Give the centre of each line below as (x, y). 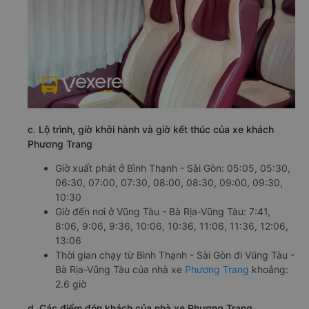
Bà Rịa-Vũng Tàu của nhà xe (120, 270)
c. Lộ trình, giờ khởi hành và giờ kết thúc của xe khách (151, 130)
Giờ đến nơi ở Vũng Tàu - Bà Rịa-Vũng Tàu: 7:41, (163, 212)
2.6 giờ (71, 284)
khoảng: (269, 270)
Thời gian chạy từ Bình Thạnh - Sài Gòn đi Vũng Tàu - (175, 255)
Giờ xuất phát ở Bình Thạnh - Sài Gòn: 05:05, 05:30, (173, 168)
